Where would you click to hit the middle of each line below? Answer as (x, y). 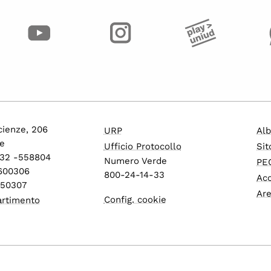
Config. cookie (135, 199)
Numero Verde (135, 161)
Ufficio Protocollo (142, 146)
